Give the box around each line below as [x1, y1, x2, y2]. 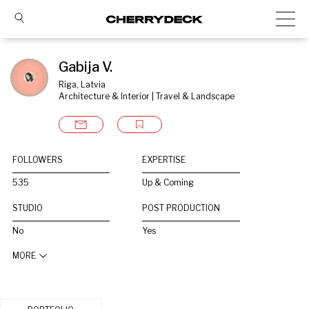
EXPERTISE [142, 154, 186, 165]
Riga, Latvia [59, 79, 106, 90]
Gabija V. [59, 59, 112, 75]
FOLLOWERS [12, 154, 63, 165]
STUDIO [12, 203, 43, 213]
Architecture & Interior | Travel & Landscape [59, 91, 235, 101]
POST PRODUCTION [142, 203, 221, 213]
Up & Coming [142, 177, 195, 188]
